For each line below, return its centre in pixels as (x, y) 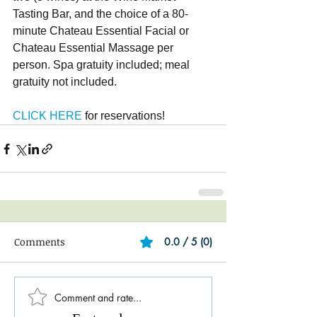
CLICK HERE (47, 116)
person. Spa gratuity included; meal (103, 65)
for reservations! (123, 116)
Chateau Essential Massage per (94, 48)
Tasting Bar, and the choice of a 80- (100, 14)
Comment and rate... (98, 297)
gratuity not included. (65, 82)
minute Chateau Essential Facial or (102, 31)
